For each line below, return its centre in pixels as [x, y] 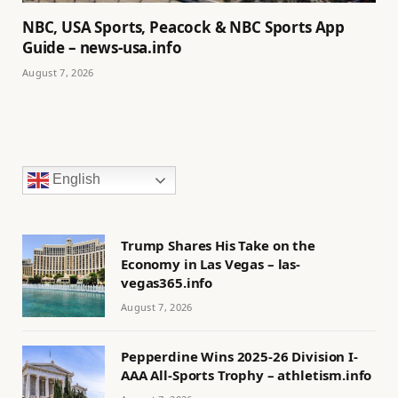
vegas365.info [167, 283]
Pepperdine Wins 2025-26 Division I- [239, 357]
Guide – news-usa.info [102, 48]
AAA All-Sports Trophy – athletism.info [247, 375]
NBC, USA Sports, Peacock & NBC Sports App [184, 28]
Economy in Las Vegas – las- [211, 264]
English [75, 179]
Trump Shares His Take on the [218, 246]
